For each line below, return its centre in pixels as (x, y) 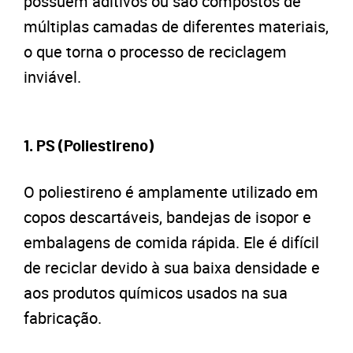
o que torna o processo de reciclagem (155, 51)
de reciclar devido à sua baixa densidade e (172, 267)
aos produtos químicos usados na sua (156, 292)
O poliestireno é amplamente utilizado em (171, 191)
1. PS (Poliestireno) (89, 146)
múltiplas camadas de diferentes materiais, (176, 26)
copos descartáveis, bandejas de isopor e (167, 217)
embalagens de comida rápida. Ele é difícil (171, 242)
